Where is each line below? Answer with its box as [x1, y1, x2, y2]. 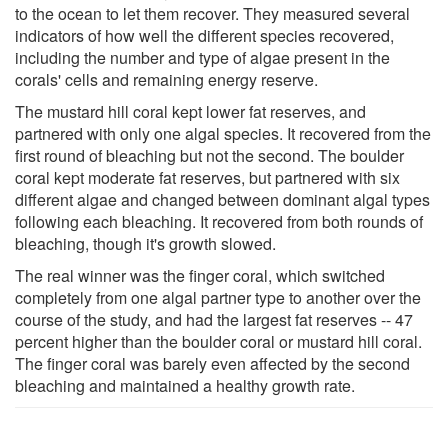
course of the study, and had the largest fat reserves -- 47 [15, 307, 413, 331]
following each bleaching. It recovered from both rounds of [15, 209, 423, 233]
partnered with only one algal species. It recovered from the [15, 121, 431, 145]
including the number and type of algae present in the [15, 45, 390, 69]
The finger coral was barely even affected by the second [15, 351, 410, 375]
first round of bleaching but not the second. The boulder [15, 143, 404, 167]
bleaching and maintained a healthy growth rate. [15, 373, 355, 397]
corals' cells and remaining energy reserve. [15, 67, 318, 91]
